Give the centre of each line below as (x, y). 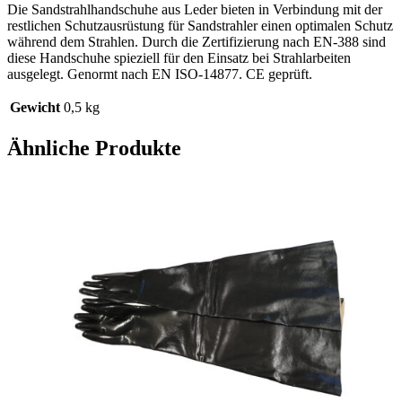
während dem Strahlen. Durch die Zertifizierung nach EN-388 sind (197, 42)
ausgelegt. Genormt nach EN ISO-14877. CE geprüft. (160, 74)
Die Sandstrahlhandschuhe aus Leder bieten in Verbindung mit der (195, 10)
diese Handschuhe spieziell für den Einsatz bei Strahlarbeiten (179, 58)
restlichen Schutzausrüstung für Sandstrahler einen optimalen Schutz (200, 26)
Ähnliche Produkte (94, 149)
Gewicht (35, 108)
